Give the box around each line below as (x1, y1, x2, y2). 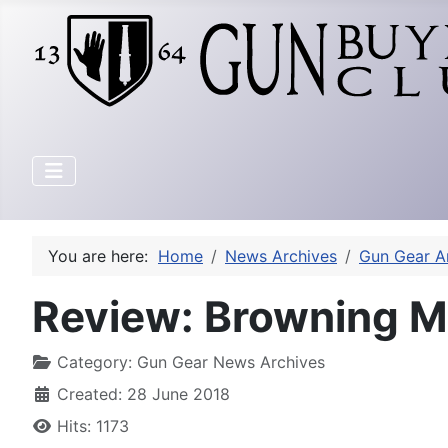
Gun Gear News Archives (137, 352, 325, 372)
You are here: (48, 246, 158, 266)
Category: (52, 352, 137, 372)
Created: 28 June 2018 (57, 384, 230, 404)
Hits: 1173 (57, 416, 129, 436)
